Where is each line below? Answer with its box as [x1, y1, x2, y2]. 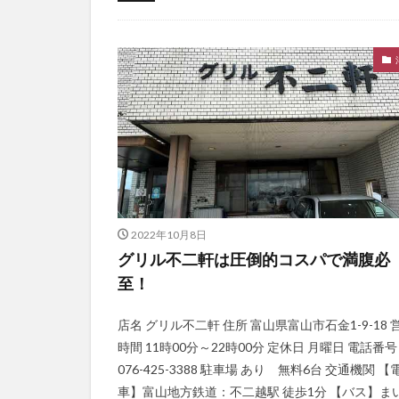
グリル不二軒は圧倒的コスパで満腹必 [118, 249, 390, 270]
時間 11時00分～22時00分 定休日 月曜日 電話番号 [118, 339, 397, 355]
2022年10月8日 [130, 228, 207, 242]
